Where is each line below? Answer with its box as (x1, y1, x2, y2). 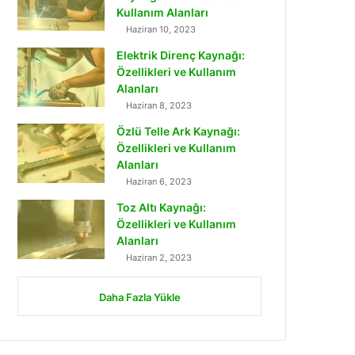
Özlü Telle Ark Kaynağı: (116, 124, 241, 138)
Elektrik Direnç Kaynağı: (116, 48, 246, 62)
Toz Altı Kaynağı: (116, 200, 207, 214)
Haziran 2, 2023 (126, 252, 193, 263)
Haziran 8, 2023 (126, 100, 193, 111)
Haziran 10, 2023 (126, 24, 197, 35)
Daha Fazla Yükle (98, 291, 181, 303)
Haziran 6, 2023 (126, 176, 193, 187)
